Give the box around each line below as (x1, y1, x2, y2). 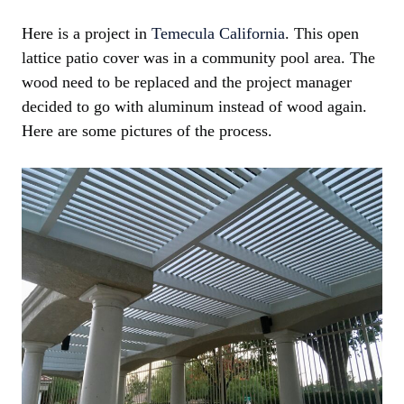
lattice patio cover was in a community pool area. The (22, 49, 375, 68)
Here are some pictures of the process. (22, 122, 272, 141)
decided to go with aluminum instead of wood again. (22, 97, 367, 116)
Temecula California (151, 24, 285, 43)
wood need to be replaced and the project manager (22, 73, 352, 92)
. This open (285, 24, 359, 43)
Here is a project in (22, 24, 151, 43)
